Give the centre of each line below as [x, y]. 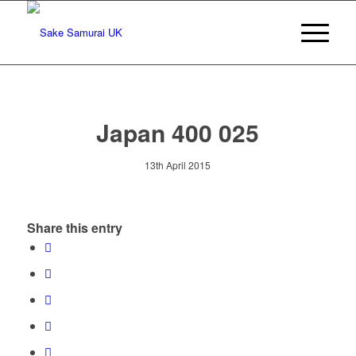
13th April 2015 [178, 165]
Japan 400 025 [178, 132]
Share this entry [74, 228]
